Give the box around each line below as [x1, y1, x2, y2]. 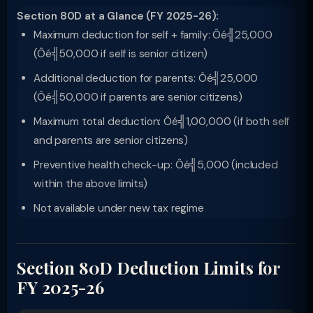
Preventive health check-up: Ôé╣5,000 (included [34, 158, 278, 172]
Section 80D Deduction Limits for [17, 256, 282, 279]
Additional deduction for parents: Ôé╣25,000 [34, 71, 259, 85]
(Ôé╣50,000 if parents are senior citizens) [34, 90, 242, 104]
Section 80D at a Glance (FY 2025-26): [17, 9, 219, 23]
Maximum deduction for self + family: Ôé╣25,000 [34, 28, 272, 42]
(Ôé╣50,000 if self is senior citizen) [34, 47, 208, 61]
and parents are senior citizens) [34, 133, 189, 147]
